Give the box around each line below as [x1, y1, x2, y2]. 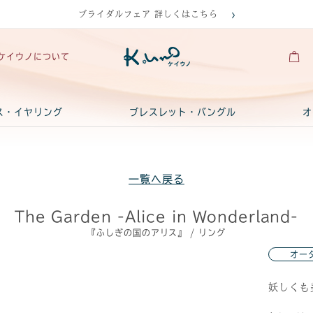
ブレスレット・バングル [129, 108, 237, 117]
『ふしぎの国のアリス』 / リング [87, 228, 226, 237]
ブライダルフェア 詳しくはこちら [78, 10, 218, 18]
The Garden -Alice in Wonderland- [14, 210, 299, 224]
